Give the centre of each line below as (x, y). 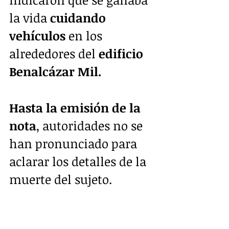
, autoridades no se (91, 125)
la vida (28, 17)
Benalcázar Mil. (55, 71)
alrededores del (52, 53)
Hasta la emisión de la (76, 107)
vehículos (37, 35)
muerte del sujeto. (61, 179)
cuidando (78, 17)
